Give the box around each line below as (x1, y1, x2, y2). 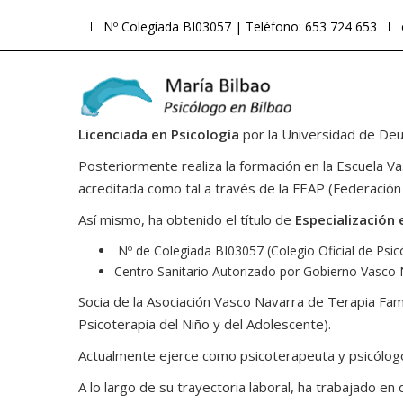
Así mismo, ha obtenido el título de (78, 210, 295, 228)
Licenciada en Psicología (78, 125, 239, 143)
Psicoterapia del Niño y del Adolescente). (78, 315, 331, 333)
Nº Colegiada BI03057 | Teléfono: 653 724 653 (103, 18, 377, 35)
